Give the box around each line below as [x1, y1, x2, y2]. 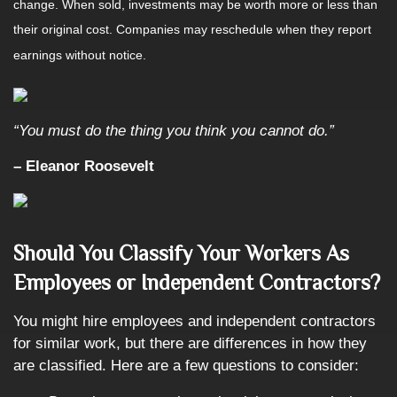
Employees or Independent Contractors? [13, 270, 380, 294]
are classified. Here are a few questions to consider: [13, 357, 359, 374]
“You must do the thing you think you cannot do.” [13, 122, 334, 139]
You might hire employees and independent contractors [13, 313, 376, 330]
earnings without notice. [13, 48, 146, 63]
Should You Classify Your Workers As [13, 241, 349, 265]
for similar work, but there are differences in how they [13, 335, 367, 352]
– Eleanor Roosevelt [13, 158, 154, 175]
